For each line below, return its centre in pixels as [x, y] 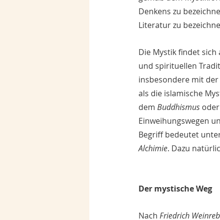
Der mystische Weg [176, 189]
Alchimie [153, 149]
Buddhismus [179, 107]
